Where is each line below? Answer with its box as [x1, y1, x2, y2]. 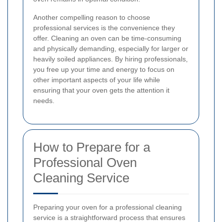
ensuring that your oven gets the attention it [33, 86, 169, 94]
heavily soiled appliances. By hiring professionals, [33, 55, 188, 63]
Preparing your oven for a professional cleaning [33, 203, 182, 211]
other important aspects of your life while [33, 75, 160, 84]
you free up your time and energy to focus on [33, 65, 174, 73]
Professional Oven [33, 155, 137, 170]
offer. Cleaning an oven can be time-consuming [33, 34, 181, 42]
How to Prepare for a [33, 139, 150, 155]
